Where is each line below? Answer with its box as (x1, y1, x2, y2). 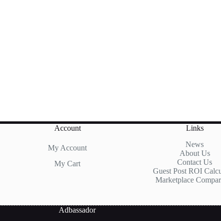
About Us (179, 149, 210, 158)
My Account (48, 144, 87, 152)
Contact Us (177, 158, 213, 167)
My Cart (54, 159, 81, 168)
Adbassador (59, 206, 96, 215)
